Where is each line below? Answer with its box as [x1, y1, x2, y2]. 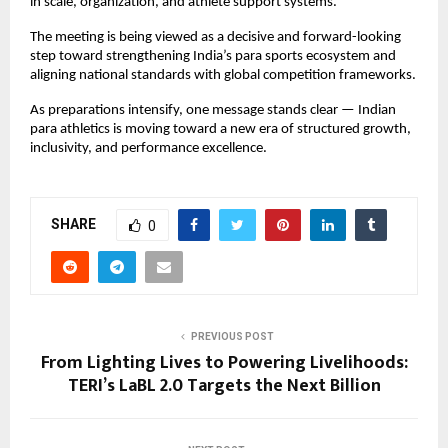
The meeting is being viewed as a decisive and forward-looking [30, 30, 401, 46]
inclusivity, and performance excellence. [30, 141, 267, 157]
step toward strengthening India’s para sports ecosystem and [30, 49, 396, 65]
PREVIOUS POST [190, 331, 274, 343]
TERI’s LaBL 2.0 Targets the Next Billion [67, 371, 381, 402]
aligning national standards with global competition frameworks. [30, 68, 416, 84]
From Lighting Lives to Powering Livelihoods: [40, 348, 408, 379]
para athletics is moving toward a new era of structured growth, [30, 122, 411, 138]
